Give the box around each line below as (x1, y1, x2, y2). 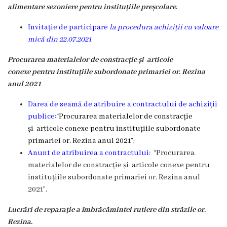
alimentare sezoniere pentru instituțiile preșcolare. (8, 3, 177, 12)
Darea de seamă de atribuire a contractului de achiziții (28, 100, 217, 109)
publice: (28, 112, 56, 121)
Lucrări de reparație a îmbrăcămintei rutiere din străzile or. (8, 205, 206, 214)
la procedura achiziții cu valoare (109, 23, 218, 32)
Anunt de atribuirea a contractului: (28, 148, 152, 158)
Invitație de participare (28, 23, 109, 32)
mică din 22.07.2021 (28, 35, 92, 44)
